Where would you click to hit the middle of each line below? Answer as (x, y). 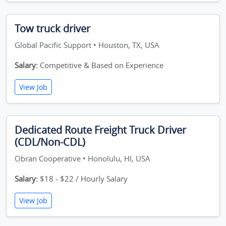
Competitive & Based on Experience (101, 65)
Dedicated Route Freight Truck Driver (100, 130)
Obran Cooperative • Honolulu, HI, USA (82, 158)
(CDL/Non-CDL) (50, 142)
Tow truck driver (52, 29)
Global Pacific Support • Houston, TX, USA (87, 45)
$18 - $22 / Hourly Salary (83, 179)
